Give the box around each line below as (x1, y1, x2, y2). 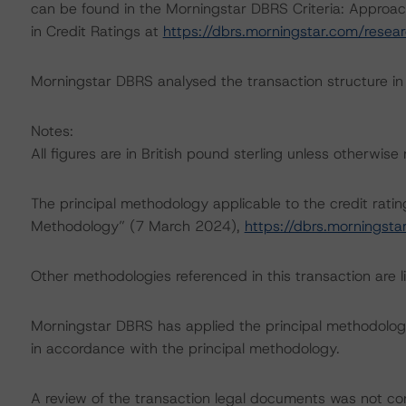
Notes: (30, 121, 73, 140)
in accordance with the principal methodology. (30, 339, 340, 358)
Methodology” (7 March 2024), (30, 217, 245, 236)
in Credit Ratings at (30, 22, 163, 41)
